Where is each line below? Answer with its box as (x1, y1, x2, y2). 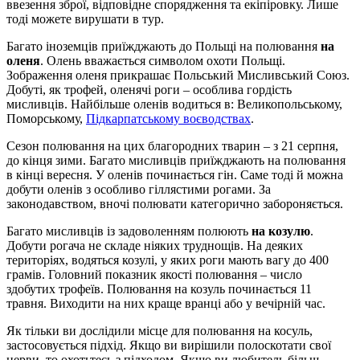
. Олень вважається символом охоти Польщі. (40, 53, 285, 67)
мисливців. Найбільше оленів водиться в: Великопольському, (6, 96, 342, 111)
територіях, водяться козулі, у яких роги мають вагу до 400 (6, 252, 329, 267)
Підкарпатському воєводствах (86, 111, 251, 125)
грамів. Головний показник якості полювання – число (6, 267, 302, 281)
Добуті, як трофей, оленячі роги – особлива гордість (6, 82, 292, 96)
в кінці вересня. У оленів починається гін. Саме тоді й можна (6, 167, 343, 182)
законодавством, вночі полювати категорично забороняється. (6, 196, 343, 211)
